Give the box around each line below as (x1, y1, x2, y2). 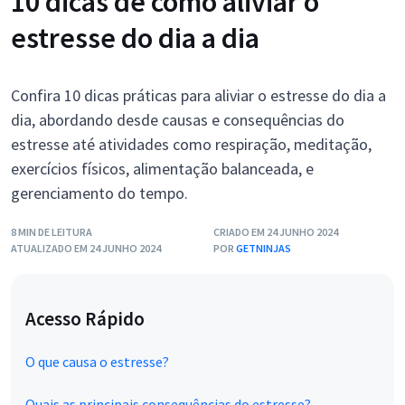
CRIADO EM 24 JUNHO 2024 (213, 225, 338, 239)
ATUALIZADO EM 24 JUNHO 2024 (11, 241, 161, 255)
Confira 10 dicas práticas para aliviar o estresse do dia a (11, 85, 386, 106)
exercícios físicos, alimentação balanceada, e (11, 158, 314, 179)
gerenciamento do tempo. (11, 183, 188, 203)
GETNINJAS (236, 241, 291, 255)
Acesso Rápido (25, 306, 145, 331)
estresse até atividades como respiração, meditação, (11, 134, 372, 155)
